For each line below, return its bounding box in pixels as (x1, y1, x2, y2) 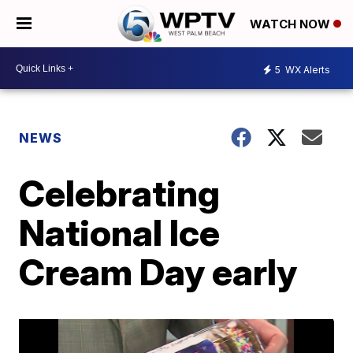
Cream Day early (19, 250, 298, 294)
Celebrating (19, 171, 221, 215)
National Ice (19, 210, 221, 255)
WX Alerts (283, 63, 330, 76)
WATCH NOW (250, 17, 333, 32)
